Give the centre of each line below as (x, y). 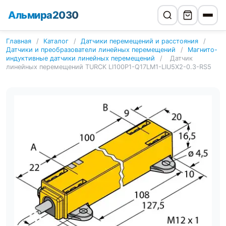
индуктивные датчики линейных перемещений (80, 58)
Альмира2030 (43, 15)
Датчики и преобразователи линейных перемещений (91, 50)
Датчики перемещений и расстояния (140, 41)
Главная (19, 41)
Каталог (56, 41)
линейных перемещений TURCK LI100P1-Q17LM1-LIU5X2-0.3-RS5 (109, 67)
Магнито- (203, 50)
